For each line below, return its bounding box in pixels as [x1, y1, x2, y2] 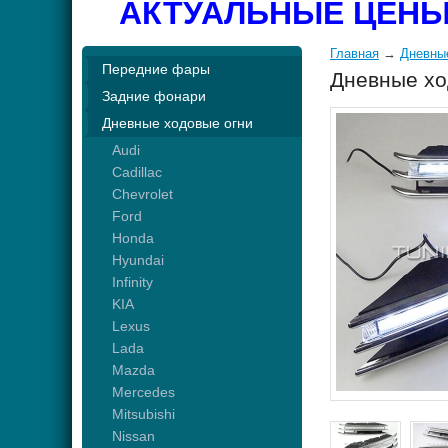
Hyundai [112, 252, 164, 268]
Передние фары [102, 61, 210, 77]
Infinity [112, 274, 153, 290]
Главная [330, 46, 379, 61]
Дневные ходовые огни [102, 115, 253, 131]
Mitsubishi [112, 406, 175, 422]
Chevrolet [112, 186, 173, 202]
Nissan [112, 428, 155, 444]
